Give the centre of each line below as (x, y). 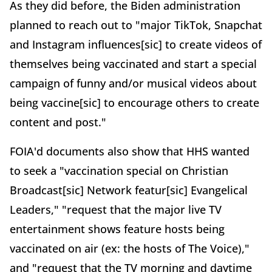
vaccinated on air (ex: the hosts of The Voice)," (130, 248)
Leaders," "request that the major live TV (116, 209)
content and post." (58, 122)
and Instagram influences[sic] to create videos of (136, 44)
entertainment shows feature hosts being (117, 229)
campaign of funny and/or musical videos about (133, 83)
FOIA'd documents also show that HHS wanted (130, 151)
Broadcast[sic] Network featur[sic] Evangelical (129, 190)
